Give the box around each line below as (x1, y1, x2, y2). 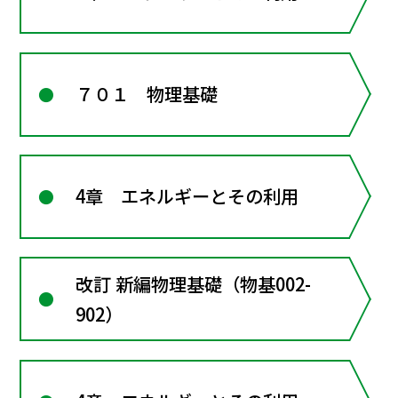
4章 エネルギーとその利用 (76, 183, 299, 210)
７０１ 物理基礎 (76, 81, 219, 107)
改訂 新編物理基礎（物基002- (76, 270, 312, 297)
